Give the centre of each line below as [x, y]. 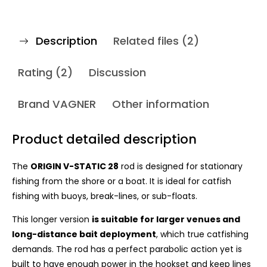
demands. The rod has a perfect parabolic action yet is [127, 249]
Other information [161, 104]
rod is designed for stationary [181, 166]
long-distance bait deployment [84, 234]
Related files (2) [156, 41]
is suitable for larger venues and [166, 219]
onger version [62, 219]
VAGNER [73, 104]
